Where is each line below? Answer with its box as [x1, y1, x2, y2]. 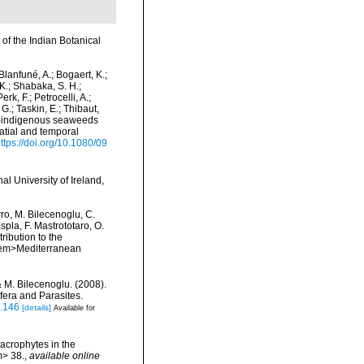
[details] [22, 303, 51, 313]
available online [29, 350, 100, 362]
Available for [54, 304, 95, 313]
